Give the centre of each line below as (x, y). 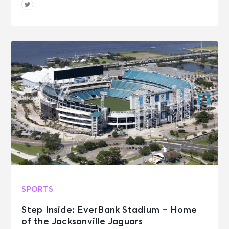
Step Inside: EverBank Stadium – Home (109, 210)
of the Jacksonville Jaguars (82, 222)
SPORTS (37, 189)
